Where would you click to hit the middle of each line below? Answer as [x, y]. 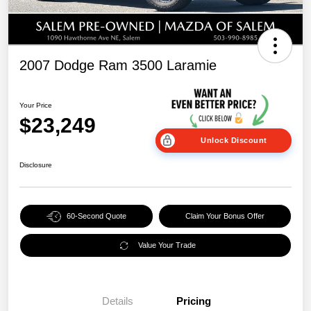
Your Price [36, 105]
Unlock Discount [234, 141]
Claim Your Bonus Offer [225, 216]
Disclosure [36, 165]
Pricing [194, 301]
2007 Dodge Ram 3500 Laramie [118, 65]
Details [117, 301]
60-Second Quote [96, 216]
